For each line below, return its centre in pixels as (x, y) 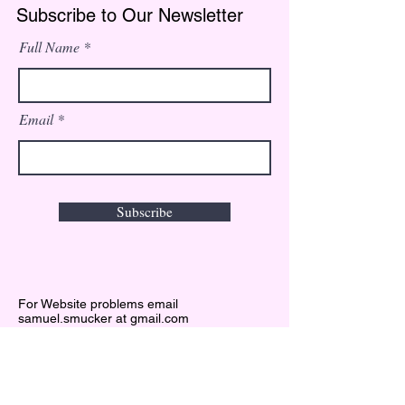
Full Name (49, 47)
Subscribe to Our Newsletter (130, 15)
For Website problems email (98, 304)
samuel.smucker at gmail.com (104, 318)
